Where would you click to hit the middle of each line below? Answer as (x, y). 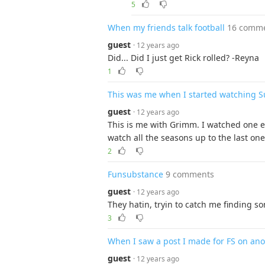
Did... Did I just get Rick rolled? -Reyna (183, 58)
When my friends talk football (166, 28)
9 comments (190, 174)
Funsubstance (135, 174)
